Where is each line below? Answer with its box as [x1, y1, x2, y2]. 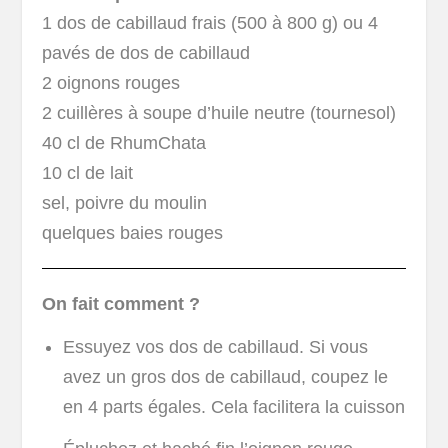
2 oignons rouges [42, 73, 181, 94]
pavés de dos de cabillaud [42, 43, 251, 64]
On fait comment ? [42, 294, 201, 315]
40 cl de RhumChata [42, 133, 207, 154]
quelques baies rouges [42, 223, 229, 244]
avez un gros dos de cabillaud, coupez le [62, 366, 388, 387]
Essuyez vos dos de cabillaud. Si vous [62, 336, 368, 357]
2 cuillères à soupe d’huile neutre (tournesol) [42, 103, 397, 124]
